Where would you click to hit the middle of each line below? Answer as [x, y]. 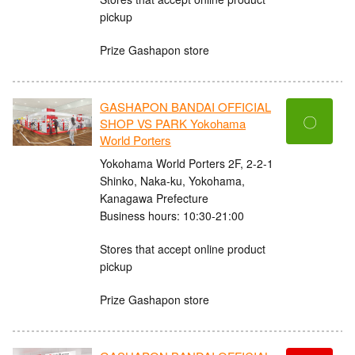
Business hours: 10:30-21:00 [172, 215]
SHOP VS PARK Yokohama [173, 124]
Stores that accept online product [183, 248]
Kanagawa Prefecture [154, 198]
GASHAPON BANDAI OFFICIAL [185, 107]
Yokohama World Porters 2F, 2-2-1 [187, 163]
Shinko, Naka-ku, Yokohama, [172, 180]
